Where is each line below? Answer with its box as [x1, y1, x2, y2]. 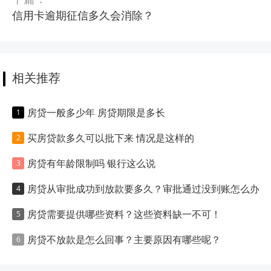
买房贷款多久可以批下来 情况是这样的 [27, 131, 194, 145]
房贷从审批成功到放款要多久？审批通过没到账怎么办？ [27, 182, 269, 196]
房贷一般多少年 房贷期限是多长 [27, 106, 165, 120]
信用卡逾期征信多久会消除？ [12, 8, 154, 23]
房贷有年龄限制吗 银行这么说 [27, 157, 155, 171]
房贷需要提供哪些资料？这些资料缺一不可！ [27, 207, 221, 221]
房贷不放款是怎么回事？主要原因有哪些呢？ [27, 233, 221, 247]
